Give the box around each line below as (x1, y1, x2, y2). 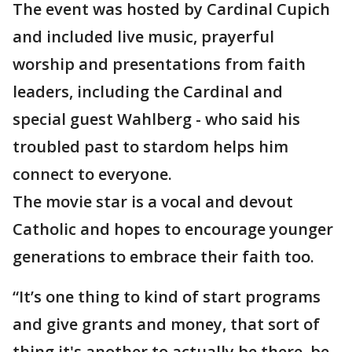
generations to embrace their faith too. (13, 246, 314, 267)
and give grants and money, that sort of (13, 313, 320, 335)
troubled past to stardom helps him (13, 136, 288, 157)
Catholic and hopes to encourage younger (13, 218, 333, 240)
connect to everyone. (13, 163, 172, 185)
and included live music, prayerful (13, 26, 274, 47)
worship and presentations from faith (13, 53, 306, 75)
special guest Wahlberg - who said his (13, 108, 300, 130)
